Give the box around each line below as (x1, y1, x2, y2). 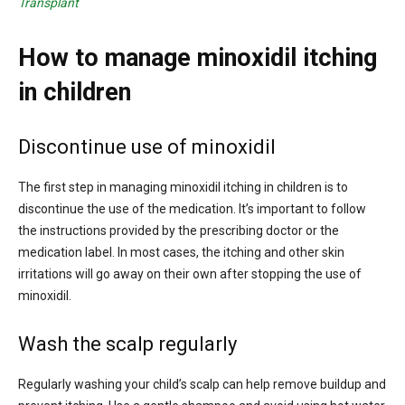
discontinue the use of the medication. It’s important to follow (18, 201, 366, 216)
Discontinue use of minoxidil (18, 135, 276, 158)
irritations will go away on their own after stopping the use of (18, 266, 362, 281)
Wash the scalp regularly (18, 332, 237, 355)
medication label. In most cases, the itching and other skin (18, 244, 344, 259)
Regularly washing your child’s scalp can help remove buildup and (18, 376, 386, 391)
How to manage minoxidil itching (18, 42, 377, 72)
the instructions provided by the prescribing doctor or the (18, 222, 339, 238)
